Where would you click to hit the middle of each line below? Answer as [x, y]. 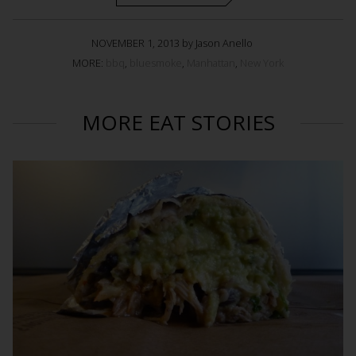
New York [262, 63]
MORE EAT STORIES [178, 123]
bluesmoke [156, 63]
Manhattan [211, 63]
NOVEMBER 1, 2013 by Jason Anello [172, 43]
